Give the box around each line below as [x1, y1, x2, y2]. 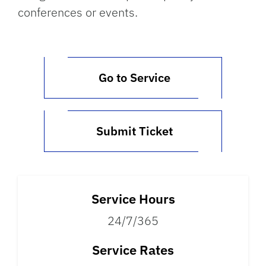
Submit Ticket [93, 123, 173, 139]
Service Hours [91, 190, 175, 207]
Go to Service [96, 69, 170, 85]
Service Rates [92, 241, 174, 258]
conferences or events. [18, 4, 138, 20]
